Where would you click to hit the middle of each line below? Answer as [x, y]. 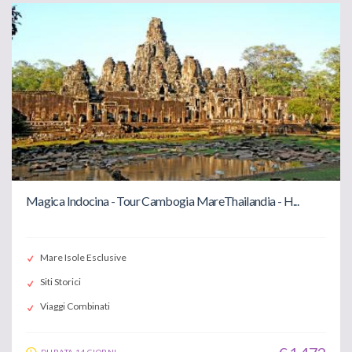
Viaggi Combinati [75, 306]
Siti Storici [60, 282]
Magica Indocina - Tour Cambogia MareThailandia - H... [163, 200]
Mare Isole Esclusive [83, 258]
